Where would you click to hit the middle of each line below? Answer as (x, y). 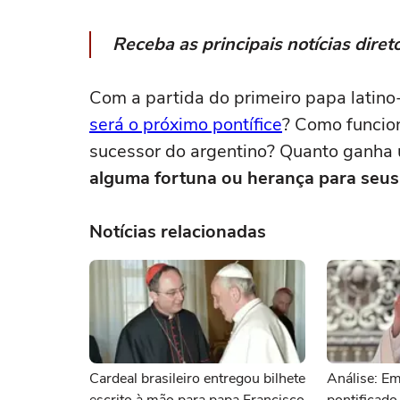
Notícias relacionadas (178, 232)
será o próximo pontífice (186, 125)
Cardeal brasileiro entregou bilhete (197, 379)
